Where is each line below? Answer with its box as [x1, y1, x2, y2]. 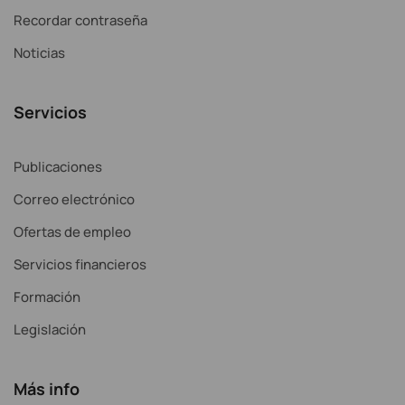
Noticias [14, 42, 65, 62]
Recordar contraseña [14, 10, 147, 30]
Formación [14, 287, 80, 306]
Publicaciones [14, 156, 102, 176]
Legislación [14, 319, 86, 339]
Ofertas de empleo [14, 221, 131, 241]
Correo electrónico [14, 189, 135, 209]
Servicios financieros [14, 254, 146, 274]
